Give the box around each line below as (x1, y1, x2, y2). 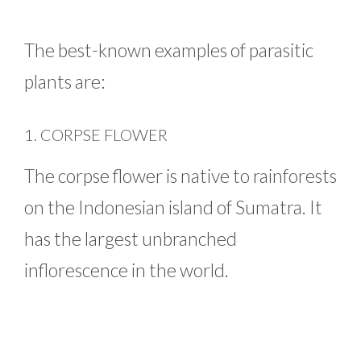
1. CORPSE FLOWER (24, 125, 168, 145)
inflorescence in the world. (24, 259, 229, 282)
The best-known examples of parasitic (24, 38, 313, 61)
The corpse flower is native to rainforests (24, 164, 337, 188)
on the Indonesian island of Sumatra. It (24, 196, 322, 219)
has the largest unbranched (24, 227, 237, 251)
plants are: (24, 69, 105, 93)
